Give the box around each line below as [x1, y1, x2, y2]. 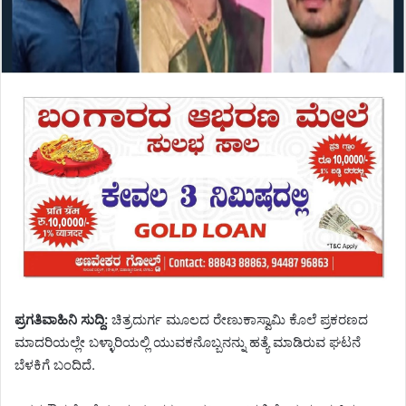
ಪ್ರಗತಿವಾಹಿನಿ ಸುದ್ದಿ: [14, 311, 108, 329]
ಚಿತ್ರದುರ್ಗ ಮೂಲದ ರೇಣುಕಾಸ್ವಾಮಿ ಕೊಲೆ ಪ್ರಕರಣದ [108, 311, 368, 329]
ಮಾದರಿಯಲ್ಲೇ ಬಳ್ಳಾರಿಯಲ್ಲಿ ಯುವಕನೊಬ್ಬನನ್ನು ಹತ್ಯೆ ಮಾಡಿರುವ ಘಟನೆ [14, 333, 361, 352]
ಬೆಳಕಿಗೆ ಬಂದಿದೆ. [14, 356, 95, 374]
